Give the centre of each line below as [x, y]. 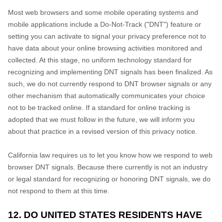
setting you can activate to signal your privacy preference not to [107, 36]
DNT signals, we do [179, 179]
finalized [188, 72]
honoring [134, 179]
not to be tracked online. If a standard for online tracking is [99, 108]
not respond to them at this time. [59, 191]
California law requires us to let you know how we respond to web [110, 155]
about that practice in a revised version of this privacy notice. [103, 131]
